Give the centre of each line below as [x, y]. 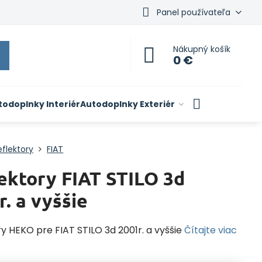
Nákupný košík [202, 49]
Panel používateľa [193, 12]
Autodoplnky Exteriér [127, 104]
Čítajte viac [211, 230]
